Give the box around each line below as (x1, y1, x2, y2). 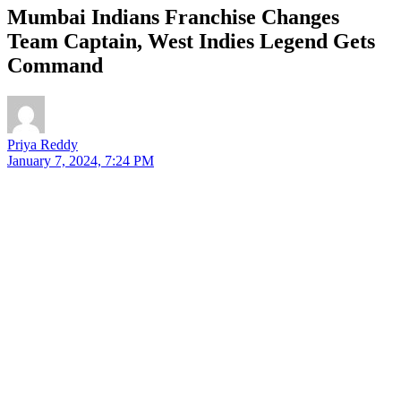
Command (7, 53, 103, 77)
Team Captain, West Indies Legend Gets (7, 29, 375, 53)
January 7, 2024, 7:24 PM (7, 152, 154, 168)
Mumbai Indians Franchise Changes (7, 4, 339, 29)
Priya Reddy (7, 136, 78, 152)
